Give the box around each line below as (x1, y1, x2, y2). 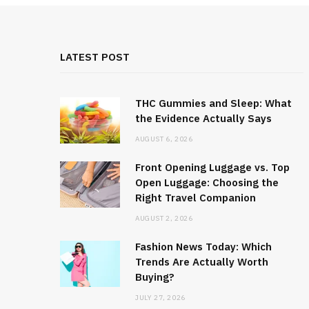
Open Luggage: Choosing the (135, 176, 279, 190)
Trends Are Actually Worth (135, 255, 268, 269)
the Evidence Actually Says (135, 112, 272, 126)
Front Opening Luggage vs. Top (135, 161, 290, 175)
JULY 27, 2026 (135, 293, 186, 303)
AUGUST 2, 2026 (135, 214, 193, 223)
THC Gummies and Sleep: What (135, 97, 292, 110)
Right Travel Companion (135, 191, 256, 205)
